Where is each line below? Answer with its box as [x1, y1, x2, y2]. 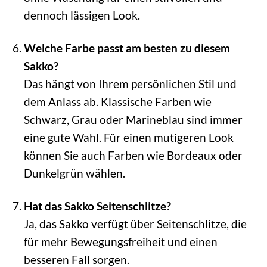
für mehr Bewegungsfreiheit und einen [23, 235, 218, 249]
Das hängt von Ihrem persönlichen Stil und [23, 77, 237, 91]
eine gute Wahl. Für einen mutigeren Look [23, 131, 234, 145]
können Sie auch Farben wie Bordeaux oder [23, 148, 243, 163]
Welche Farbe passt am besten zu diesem [23, 41, 230, 55]
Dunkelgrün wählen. [23, 166, 125, 181]
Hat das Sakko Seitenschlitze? [23, 199, 171, 213]
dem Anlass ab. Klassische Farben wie [23, 95, 212, 109]
